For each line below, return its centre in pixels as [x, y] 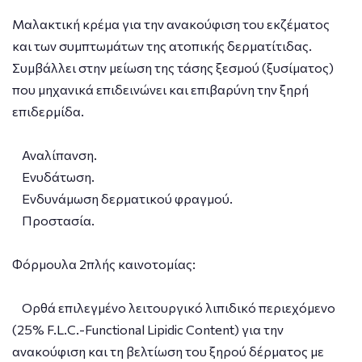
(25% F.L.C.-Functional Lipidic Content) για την [148, 329]
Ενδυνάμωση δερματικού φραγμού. [122, 198]
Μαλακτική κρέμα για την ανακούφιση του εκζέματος [171, 23]
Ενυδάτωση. [53, 176]
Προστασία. [53, 220]
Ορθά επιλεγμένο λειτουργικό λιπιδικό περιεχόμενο [174, 307]
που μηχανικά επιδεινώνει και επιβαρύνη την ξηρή [160, 89]
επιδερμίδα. [48, 111]
